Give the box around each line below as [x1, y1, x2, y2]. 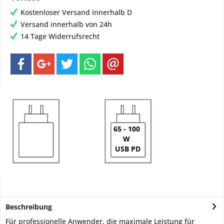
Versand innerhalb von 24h [20, 19, 112, 29]
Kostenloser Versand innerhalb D [20, 7, 132, 17]
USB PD [114, 144, 140, 153]
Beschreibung [5, 201, 52, 211]
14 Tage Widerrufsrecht [20, 31, 99, 41]
